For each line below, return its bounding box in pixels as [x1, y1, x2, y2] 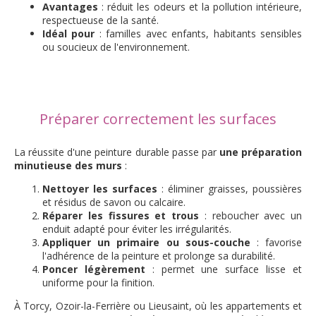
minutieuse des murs [14, 159, 122, 172]
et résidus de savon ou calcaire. [42, 195, 186, 209]
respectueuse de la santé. [42, 13, 159, 27]
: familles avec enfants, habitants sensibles [95, 27, 303, 40]
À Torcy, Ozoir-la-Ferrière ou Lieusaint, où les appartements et [14, 299, 302, 312]
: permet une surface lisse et [145, 262, 303, 276]
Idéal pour [42, 27, 95, 40]
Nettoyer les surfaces [42, 182, 157, 195]
